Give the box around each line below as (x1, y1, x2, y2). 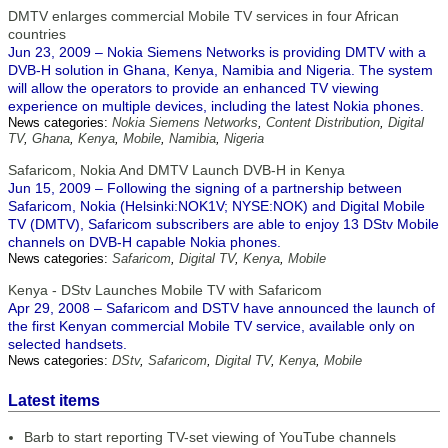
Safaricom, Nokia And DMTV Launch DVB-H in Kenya (8, 162, 345, 178)
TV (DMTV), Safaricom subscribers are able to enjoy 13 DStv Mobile (8, 216, 439, 232)
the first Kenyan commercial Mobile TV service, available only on (8, 318, 415, 334)
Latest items (8, 392, 100, 409)
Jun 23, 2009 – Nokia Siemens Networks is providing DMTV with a (8, 44, 426, 60)
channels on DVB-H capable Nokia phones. (8, 234, 281, 250)
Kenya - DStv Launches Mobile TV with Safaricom (8, 282, 322, 298)
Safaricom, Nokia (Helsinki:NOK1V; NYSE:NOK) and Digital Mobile (8, 198, 425, 214)
